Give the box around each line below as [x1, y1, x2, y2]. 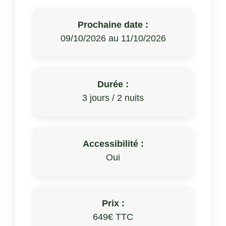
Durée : [97, 79, 129, 90]
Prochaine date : [78, 20, 148, 30]
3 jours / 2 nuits [82, 93, 144, 103]
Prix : [101, 198, 125, 209]
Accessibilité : [82, 139, 144, 149]
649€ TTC [93, 212, 133, 222]
